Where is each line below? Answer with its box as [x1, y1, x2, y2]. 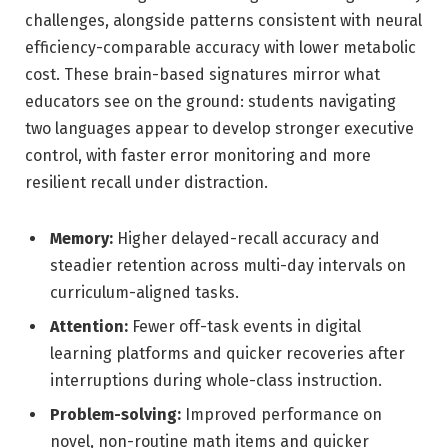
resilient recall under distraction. [25, 172, 268, 192]
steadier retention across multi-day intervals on [50, 255, 406, 275]
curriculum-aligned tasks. [50, 282, 239, 302]
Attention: [50, 316, 128, 336]
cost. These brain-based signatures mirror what [25, 64, 380, 84]
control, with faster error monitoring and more [25, 145, 371, 165]
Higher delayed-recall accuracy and [113, 228, 380, 248]
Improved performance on [181, 404, 382, 424]
